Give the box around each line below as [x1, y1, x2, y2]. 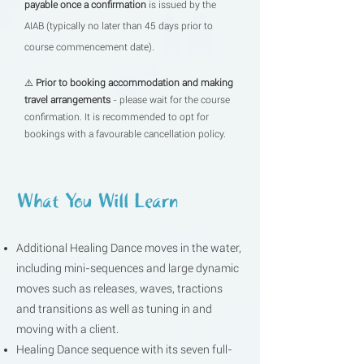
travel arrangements [24, 94, 110, 106]
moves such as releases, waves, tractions [16, 282, 223, 295]
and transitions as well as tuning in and [16, 302, 212, 315]
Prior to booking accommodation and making [36, 77, 233, 89]
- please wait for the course [110, 94, 230, 106]
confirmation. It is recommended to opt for [24, 111, 209, 123]
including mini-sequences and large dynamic [16, 262, 239, 275]
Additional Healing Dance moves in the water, [16, 241, 241, 254]
